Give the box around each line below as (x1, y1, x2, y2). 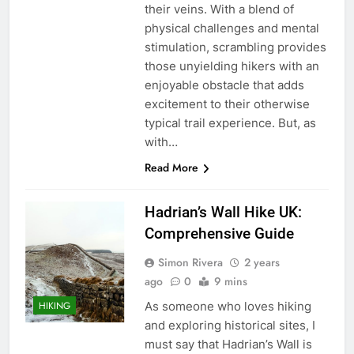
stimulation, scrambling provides (144, 39, 326, 55)
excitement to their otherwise (144, 96, 310, 111)
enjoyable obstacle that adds (144, 77, 304, 92)
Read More (144, 159, 198, 175)
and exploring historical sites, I (144, 317, 315, 333)
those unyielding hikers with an (144, 58, 319, 73)
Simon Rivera (157, 254, 223, 270)
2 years (243, 254, 280, 270)
